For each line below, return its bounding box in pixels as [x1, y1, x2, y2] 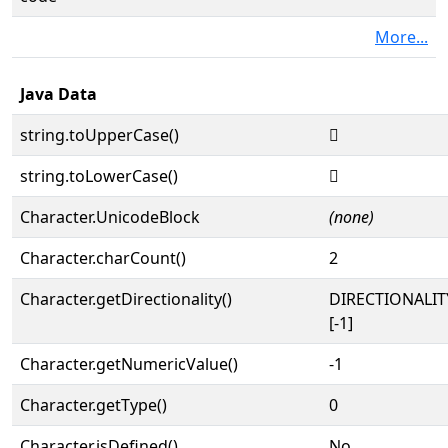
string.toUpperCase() [20, 124, 179, 146]
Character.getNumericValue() [20, 353, 238, 375]
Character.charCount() [20, 247, 186, 269]
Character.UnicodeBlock [20, 206, 200, 228]
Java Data [20, 83, 97, 105]
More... [375, 26, 428, 48]
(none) [329, 206, 374, 228]
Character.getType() [20, 394, 167, 416]
